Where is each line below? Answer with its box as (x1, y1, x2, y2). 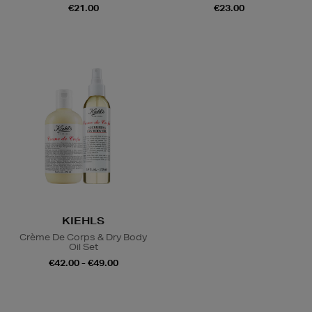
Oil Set (68, 240, 98, 253)
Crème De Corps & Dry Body (19, 231, 147, 243)
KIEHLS (62, 214, 104, 227)
